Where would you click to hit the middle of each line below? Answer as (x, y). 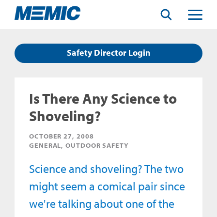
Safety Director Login (108, 53)
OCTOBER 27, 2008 (62, 136)
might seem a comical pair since (107, 186)
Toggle (199, 15)
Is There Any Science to (103, 98)
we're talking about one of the (102, 203)
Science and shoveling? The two (106, 169)
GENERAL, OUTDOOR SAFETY (79, 145)
